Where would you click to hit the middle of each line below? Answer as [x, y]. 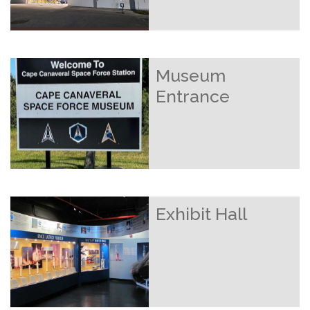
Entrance [193, 96]
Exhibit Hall [201, 214]
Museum [191, 75]
